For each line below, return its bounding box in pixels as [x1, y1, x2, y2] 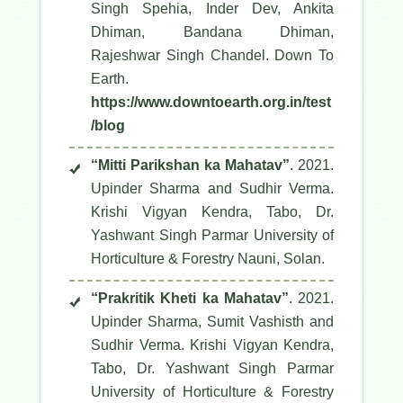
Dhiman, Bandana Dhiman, [91, 24, 334, 40]
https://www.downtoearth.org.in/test [91, 94, 331, 111]
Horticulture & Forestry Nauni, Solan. [91, 251, 325, 267]
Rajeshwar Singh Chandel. [91, 48, 275, 64]
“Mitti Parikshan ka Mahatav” [91, 157, 290, 174]
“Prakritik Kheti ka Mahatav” [91, 291, 289, 307]
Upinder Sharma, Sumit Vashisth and [91, 314, 334, 330]
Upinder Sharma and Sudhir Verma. [91, 181, 334, 197]
